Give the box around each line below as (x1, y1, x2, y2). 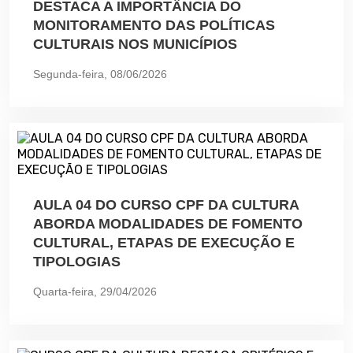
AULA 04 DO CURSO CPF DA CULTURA (33, 196, 299, 213)
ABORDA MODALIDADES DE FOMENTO (33, 215, 303, 232)
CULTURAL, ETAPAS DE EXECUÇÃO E (33, 234, 295, 251)
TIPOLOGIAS (33, 253, 121, 269)
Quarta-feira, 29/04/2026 (33, 284, 157, 298)
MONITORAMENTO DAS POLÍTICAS (33, 17, 275, 33)
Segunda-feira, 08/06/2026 (33, 67, 167, 80)
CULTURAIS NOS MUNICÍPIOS (33, 35, 237, 52)
